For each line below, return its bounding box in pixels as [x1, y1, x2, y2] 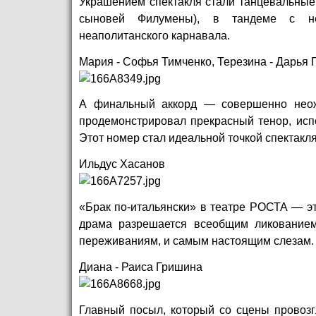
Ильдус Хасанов [79, 158, 165, 171]
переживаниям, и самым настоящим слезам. [79, 235, 314, 248]
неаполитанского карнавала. [79, 29, 230, 42]
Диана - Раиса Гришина [79, 260, 202, 273]
